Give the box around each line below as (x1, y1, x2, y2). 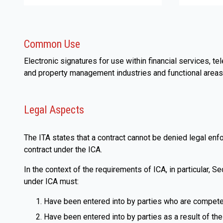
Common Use (24, 38, 80, 50)
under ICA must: (24, 177, 79, 186)
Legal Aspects (24, 104, 84, 116)
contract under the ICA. (24, 145, 102, 154)
